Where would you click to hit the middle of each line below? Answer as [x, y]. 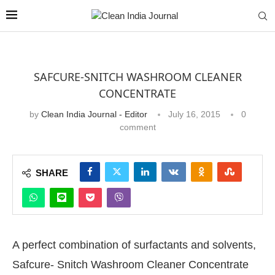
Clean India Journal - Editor [94, 114]
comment [137, 127]
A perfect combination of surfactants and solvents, [134, 245]
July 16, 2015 [194, 114]
